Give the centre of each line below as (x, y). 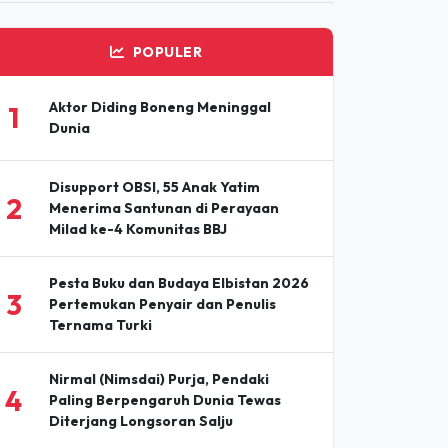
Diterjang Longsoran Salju (140, 375)
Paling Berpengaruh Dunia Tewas (164, 354)
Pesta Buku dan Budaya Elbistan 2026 (178, 237)
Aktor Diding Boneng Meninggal (159, 61)
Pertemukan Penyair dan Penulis (162, 258)
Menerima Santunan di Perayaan (163, 162)
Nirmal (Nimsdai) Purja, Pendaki (158, 333)
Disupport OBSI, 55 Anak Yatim (154, 141)
